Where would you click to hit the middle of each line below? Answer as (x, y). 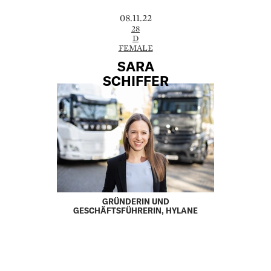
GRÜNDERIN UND (135, 202)
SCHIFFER (135, 81)
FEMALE (135, 47)
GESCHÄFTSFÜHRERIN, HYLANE (135, 211)
